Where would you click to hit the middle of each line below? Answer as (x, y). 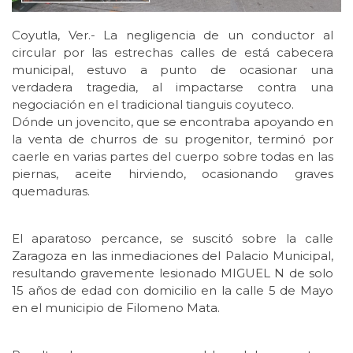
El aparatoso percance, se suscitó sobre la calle (173, 239)
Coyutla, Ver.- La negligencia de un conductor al (173, 35)
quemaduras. (51, 191)
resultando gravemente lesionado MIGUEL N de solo (173, 273)
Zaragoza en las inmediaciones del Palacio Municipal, (173, 256)
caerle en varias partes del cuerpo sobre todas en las (173, 157)
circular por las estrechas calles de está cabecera (173, 53)
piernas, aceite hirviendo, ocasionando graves (173, 174)
